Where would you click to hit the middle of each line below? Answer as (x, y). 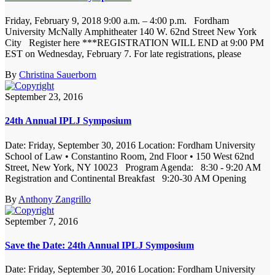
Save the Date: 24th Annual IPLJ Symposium (99, 245)
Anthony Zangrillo (55, 199)
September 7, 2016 (41, 221)
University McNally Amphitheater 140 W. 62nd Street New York (131, 32)
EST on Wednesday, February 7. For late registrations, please (123, 54)
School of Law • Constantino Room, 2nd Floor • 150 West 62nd (130, 156)
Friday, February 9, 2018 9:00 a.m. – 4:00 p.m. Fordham (117, 21)
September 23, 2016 (44, 97)
